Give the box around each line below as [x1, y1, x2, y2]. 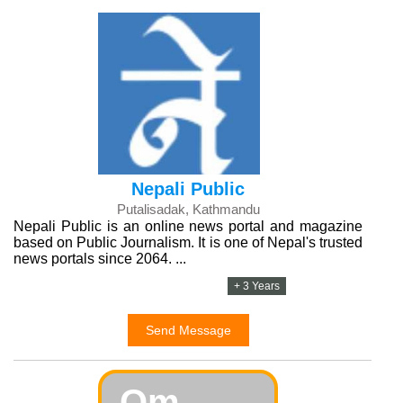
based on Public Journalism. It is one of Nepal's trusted [13, 235, 363, 250]
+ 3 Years [234, 280, 281, 292]
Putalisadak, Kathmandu [116, 201, 260, 217]
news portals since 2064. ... [13, 251, 186, 266]
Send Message [145, 323, 231, 337]
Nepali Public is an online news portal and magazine [13, 219, 363, 234]
